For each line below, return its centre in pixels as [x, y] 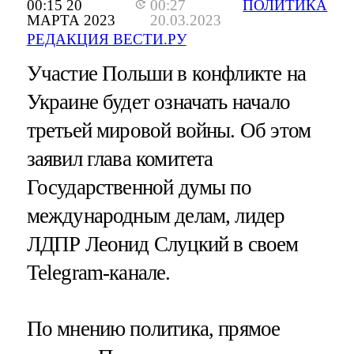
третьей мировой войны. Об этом [169, 131]
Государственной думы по [139, 188]
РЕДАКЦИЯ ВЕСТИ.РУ [106, 40]
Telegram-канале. [98, 273]
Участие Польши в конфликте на [166, 74]
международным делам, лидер [156, 216]
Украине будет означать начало [158, 102]
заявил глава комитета [120, 159]
